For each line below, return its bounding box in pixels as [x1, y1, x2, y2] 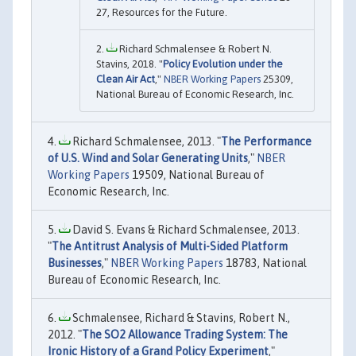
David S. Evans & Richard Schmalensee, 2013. [70, 222, 300, 236]
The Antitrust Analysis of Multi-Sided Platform [52, 239, 288, 253]
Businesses [48, 256, 102, 269]
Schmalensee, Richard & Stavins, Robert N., [70, 311, 290, 324]
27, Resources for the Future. [96, 6, 227, 18]
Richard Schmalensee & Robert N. [117, 42, 272, 55]
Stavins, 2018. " [96, 57, 163, 70]
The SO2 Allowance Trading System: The [82, 327, 288, 341]
